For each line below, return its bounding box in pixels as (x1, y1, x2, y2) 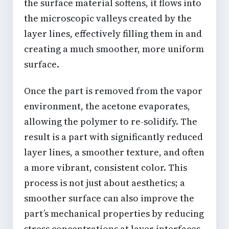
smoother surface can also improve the (24, 191, 194, 204)
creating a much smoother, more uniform (24, 42, 204, 55)
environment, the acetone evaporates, (24, 99, 190, 112)
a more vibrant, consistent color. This (24, 161, 187, 174)
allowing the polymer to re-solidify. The (24, 114, 197, 128)
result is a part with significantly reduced (24, 130, 203, 143)
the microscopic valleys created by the (24, 11, 192, 25)
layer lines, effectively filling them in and (24, 27, 202, 40)
